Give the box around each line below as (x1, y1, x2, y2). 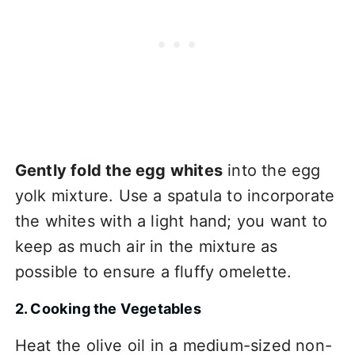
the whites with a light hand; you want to (14, 211, 327, 231)
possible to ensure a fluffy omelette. (14, 261, 292, 281)
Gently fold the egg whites (14, 160, 223, 180)
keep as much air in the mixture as (14, 236, 278, 256)
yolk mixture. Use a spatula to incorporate (14, 185, 335, 205)
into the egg (222, 160, 321, 180)
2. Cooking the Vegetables (14, 300, 201, 317)
